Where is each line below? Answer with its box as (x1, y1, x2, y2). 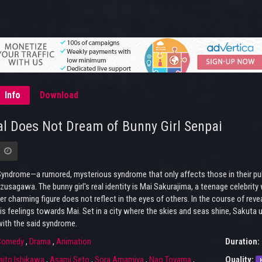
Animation (56, 236, 91, 247)
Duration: (225, 236, 260, 247)
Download (40, 89, 78, 101)
